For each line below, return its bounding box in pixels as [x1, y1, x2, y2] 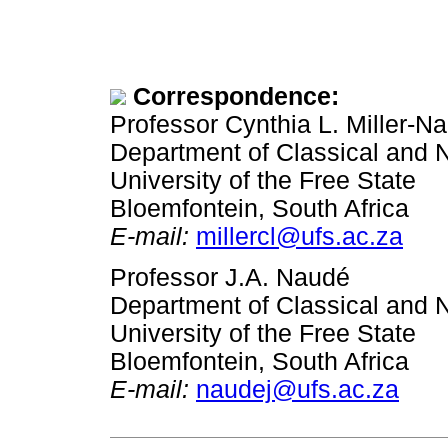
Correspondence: [133, 82, 339, 110]
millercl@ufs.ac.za [196, 222, 403, 250]
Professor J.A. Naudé [110, 264, 350, 292]
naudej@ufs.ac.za [196, 376, 399, 404]
